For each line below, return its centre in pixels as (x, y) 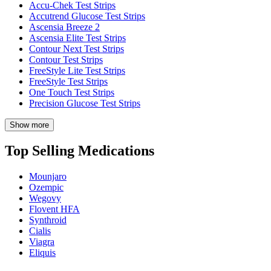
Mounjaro (48, 177)
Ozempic (46, 188)
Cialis (40, 231)
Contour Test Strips (66, 59)
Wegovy (45, 198)
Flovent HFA (54, 209)
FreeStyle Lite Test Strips (77, 70)
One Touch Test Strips (72, 92)
